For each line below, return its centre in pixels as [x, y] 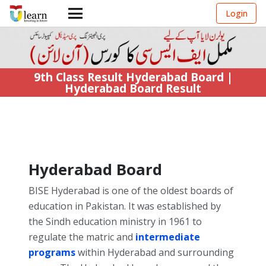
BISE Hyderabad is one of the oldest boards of [131, 191]
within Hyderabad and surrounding [156, 253]
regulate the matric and [82, 237]
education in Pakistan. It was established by [125, 206]
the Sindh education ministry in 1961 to [115, 222]
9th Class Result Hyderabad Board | [133, 77]
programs [52, 253]
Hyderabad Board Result [133, 88]
